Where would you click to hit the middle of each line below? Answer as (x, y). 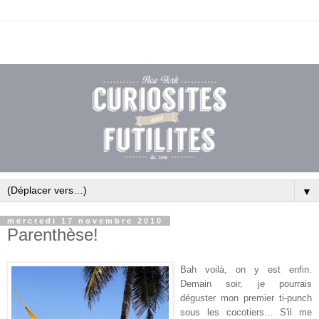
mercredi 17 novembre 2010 (85, 221)
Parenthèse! (53, 235)
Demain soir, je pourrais (246, 284)
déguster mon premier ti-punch (246, 298)
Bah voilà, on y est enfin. (246, 270)
